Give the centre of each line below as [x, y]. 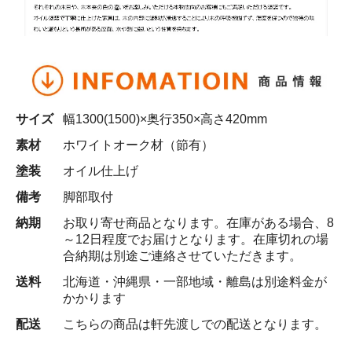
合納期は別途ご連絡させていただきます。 [182, 255]
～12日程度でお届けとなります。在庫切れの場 [196, 239]
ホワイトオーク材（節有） [138, 145]
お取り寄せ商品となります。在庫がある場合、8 [198, 222]
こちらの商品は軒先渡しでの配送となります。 [195, 324]
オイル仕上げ [101, 170]
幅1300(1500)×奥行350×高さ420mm [165, 119]
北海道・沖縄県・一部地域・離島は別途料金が [195, 281]
